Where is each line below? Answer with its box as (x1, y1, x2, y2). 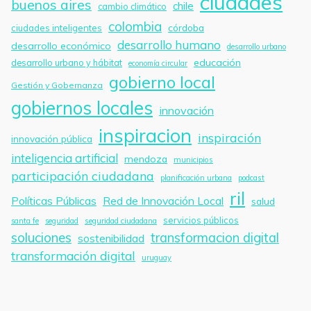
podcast (238, 172, 264, 183)
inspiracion (99, 123, 192, 147)
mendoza (124, 152, 167, 165)
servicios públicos (163, 214, 239, 226)
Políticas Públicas (11, 193, 96, 208)
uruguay (142, 252, 171, 262)
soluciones (11, 228, 72, 246)
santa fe (11, 215, 39, 226)
